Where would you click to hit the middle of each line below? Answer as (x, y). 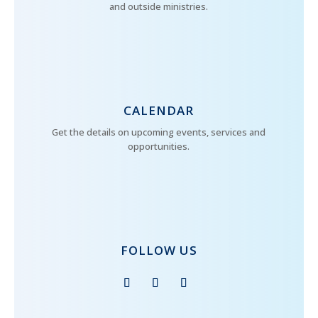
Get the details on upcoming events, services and (159, 132)
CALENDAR (159, 111)
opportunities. (159, 147)
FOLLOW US (159, 251)
